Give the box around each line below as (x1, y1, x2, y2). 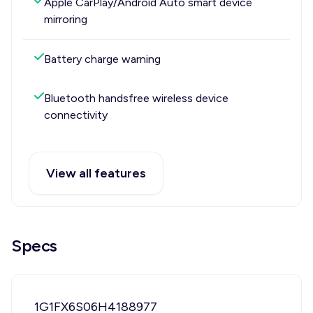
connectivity (44, 108, 108, 122)
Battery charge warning (44, 52, 161, 66)
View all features (46, 166, 146, 181)
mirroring (44, 13, 87, 26)
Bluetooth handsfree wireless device (44, 92, 228, 105)
